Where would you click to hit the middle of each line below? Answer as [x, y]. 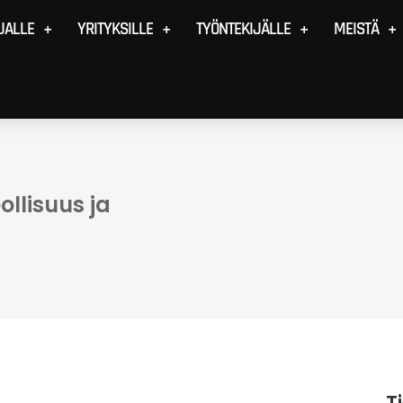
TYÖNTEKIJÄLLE [243, 29]
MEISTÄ [356, 29]
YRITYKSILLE [115, 29]
